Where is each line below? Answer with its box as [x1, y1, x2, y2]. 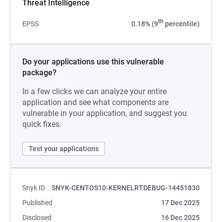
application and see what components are [22, 98, 168, 107]
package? [22, 68, 56, 77]
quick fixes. [22, 119, 61, 129]
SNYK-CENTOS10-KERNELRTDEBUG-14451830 [52, 184, 200, 192]
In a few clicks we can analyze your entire [22, 87, 166, 96]
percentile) [164, 20, 200, 28]
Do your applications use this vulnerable [22, 57, 164, 66]
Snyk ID [22, 184, 45, 192]
